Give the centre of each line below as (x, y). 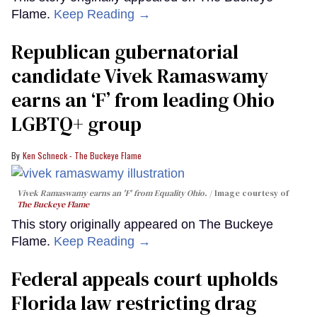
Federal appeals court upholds (145, 279)
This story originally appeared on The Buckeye (142, 225)
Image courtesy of (252, 194)
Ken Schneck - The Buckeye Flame (82, 156)
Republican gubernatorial (125, 52)
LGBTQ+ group (76, 124)
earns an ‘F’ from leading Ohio (143, 100)
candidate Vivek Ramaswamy (140, 76)
